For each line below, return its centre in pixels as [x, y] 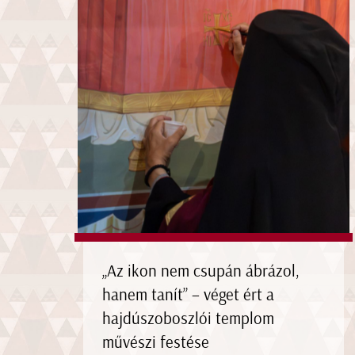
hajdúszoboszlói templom [188, 319]
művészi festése [155, 342]
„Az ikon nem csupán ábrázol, [200, 271]
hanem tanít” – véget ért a [188, 295]
